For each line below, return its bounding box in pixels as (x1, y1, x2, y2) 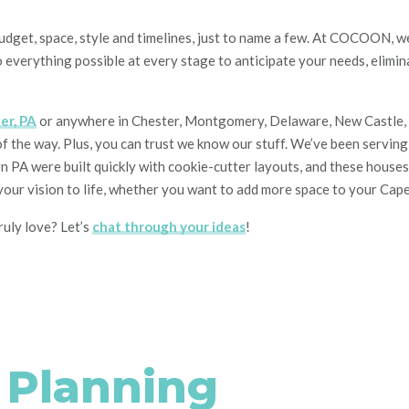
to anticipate (215, 52, 299, 68)
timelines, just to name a (134, 29, 284, 46)
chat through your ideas (92, 218, 246, 235)
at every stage (128, 52, 215, 68)
